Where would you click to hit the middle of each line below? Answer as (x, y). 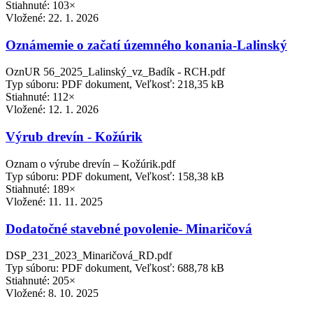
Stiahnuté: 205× (41, 281)
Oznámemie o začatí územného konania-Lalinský (146, 45)
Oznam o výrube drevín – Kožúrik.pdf (90, 163)
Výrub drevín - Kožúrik (74, 137)
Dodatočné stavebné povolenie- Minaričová (129, 228)
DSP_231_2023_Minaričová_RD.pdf (89, 256)
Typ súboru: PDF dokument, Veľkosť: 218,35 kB (115, 85)
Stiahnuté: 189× (41, 189)
